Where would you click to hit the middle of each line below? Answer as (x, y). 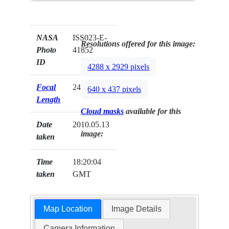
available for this (153, 111)
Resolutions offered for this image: (138, 43)
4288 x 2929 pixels (119, 67)
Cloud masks (102, 111)
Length (49, 99)
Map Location (68, 209)
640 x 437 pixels (114, 89)
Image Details (137, 209)
